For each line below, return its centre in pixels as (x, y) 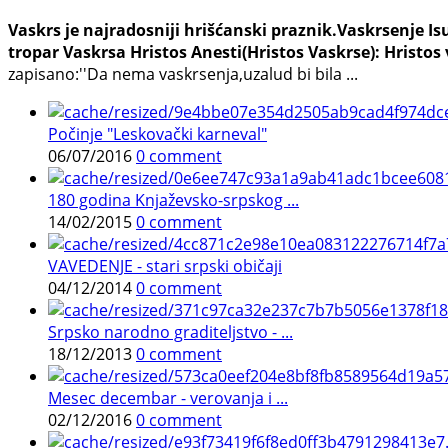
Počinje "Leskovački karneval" (157, 133)
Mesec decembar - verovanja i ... (168, 397)
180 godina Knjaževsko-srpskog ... (173, 199)
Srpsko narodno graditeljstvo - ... (170, 331)
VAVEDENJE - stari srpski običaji (165, 265)
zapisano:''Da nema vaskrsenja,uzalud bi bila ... (183, 73)
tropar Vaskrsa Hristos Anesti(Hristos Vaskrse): (194, 51)
